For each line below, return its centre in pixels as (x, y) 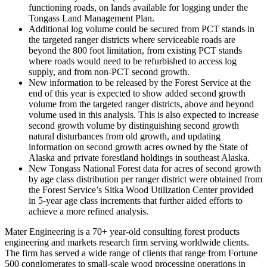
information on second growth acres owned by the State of (138, 147)
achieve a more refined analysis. (89, 211)
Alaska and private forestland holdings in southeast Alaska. (139, 157)
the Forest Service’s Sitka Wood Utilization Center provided (141, 190)
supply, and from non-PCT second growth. (109, 72)
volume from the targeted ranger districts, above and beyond (141, 104)
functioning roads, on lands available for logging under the (138, 7)
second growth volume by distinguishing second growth (134, 125)
